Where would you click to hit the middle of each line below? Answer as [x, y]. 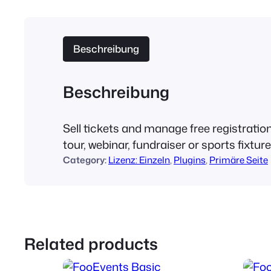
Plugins [190, 159]
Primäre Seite [239, 159]
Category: [86, 159]
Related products [91, 243]
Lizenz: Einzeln [139, 159]
